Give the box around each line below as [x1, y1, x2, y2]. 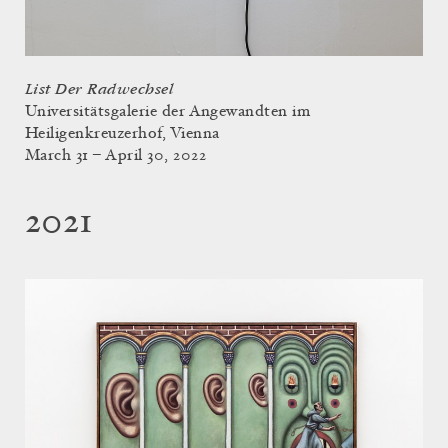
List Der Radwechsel [25, 81, 174, 99]
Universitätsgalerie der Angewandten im [25, 104, 311, 121]
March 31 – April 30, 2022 [25, 148, 206, 165]
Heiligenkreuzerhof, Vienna [25, 126, 220, 143]
